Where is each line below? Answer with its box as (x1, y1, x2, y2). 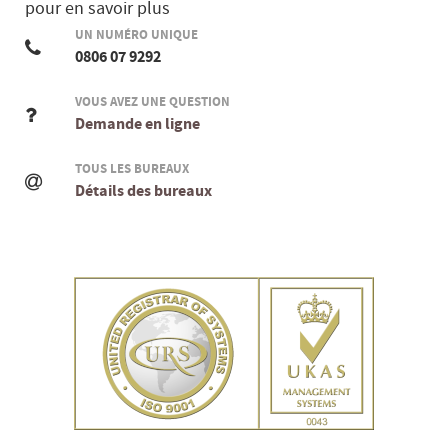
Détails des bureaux (75, 181, 212, 200)
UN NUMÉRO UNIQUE (75, 27, 198, 42)
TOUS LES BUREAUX (75, 161, 189, 176)
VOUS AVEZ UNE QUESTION (75, 94, 230, 109)
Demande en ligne (75, 114, 200, 133)
